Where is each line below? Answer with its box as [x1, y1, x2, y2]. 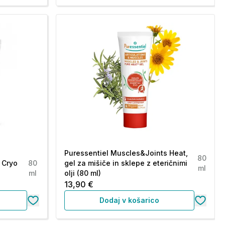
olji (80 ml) [64, 169, 101, 177]
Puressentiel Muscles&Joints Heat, [64, 149, 188, 157]
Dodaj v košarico [99, 196, 159, 204]
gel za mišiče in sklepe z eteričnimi [64, 159, 187, 167]
